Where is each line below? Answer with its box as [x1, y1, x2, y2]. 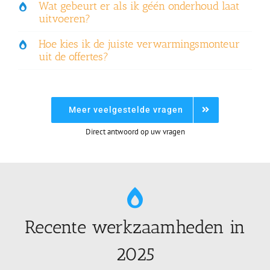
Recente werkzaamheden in [25, 216, 245, 238]
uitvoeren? [38, 11, 90, 25]
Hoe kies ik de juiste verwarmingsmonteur [38, 37, 240, 51]
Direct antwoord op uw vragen [85, 125, 185, 137]
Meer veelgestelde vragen [69, 104, 184, 115]
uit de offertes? [38, 49, 108, 63]
